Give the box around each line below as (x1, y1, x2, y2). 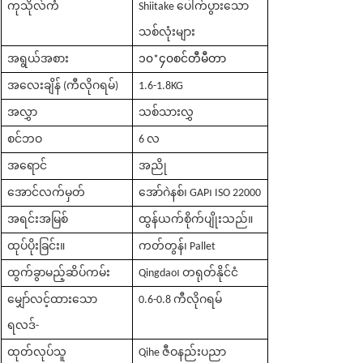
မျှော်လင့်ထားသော (7, 293, 98, 306)
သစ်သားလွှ (139, 106, 194, 119)
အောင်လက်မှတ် (7, 186, 86, 199)
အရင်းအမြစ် (7, 213, 69, 226)
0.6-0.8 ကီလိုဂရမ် (139, 293, 223, 306)
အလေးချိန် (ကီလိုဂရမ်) (7, 79, 119, 92)
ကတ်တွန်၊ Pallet (139, 240, 216, 253)
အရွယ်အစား (7, 53, 70, 66)
